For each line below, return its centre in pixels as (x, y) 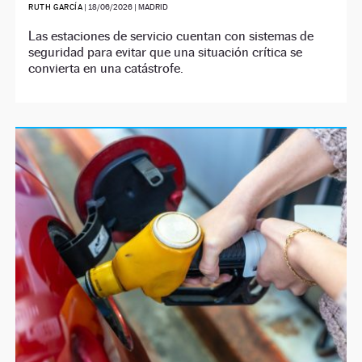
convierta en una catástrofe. (106, 69)
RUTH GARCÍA (56, 7)
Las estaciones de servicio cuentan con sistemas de (171, 36)
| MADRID (151, 7)
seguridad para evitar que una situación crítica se (166, 53)
